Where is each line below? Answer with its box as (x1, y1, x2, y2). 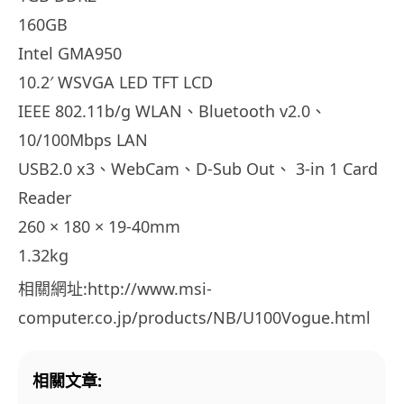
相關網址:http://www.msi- (18, 278, 212, 300)
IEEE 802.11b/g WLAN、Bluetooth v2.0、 (18, 100, 326, 123)
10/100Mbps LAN (18, 129, 148, 151)
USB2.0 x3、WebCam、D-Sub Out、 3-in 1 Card (18, 158, 378, 180)
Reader (18, 187, 71, 209)
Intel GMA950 (18, 42, 122, 65)
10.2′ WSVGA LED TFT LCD (18, 71, 213, 94)
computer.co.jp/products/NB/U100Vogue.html (18, 307, 371, 329)
